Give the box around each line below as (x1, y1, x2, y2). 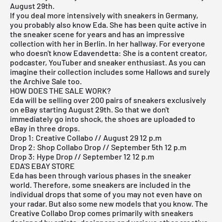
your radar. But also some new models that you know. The (10, 198, 208, 208)
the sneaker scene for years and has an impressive (10, 29, 185, 39)
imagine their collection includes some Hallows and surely (10, 66, 210, 76)
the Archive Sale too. (10, 76, 82, 86)
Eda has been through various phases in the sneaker (10, 170, 191, 180)
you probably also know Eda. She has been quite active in (10, 19, 207, 29)
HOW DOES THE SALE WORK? (10, 85, 111, 95)
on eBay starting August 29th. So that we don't (10, 104, 169, 114)
